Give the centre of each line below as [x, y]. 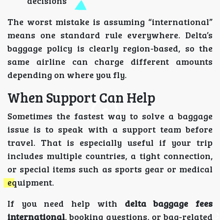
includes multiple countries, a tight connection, [110, 155]
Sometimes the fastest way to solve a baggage [110, 116]
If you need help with [66, 203]
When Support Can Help [81, 97]
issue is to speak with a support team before [110, 129]
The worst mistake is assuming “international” [110, 21]
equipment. [31, 182]
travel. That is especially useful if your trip [110, 142]
